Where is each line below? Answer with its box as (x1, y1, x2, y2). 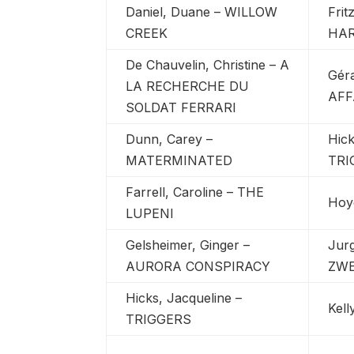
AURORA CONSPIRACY (126, 258, 271, 274)
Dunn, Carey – (126, 130, 213, 147)
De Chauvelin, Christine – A (126, 56, 290, 73)
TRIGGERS (126, 311, 192, 327)
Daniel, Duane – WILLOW (126, 3, 278, 20)
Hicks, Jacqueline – (126, 289, 243, 306)
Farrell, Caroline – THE (126, 183, 265, 200)
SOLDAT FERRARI (126, 99, 237, 115)
